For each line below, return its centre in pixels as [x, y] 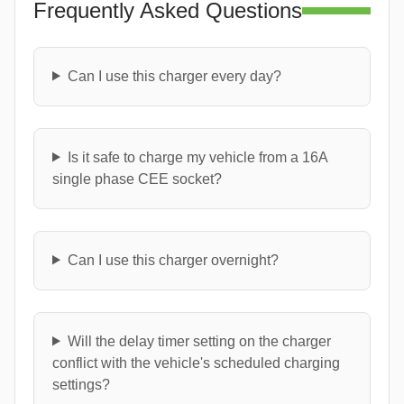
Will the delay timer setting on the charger [199, 341]
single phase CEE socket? [137, 179]
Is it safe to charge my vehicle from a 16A [197, 157]
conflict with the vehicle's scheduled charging [196, 363]
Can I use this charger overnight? [173, 260]
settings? [81, 384]
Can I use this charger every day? [174, 76]
